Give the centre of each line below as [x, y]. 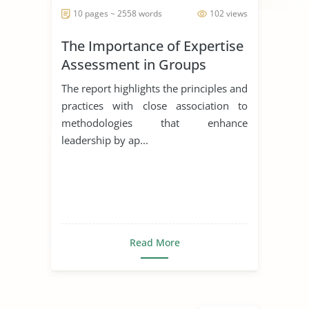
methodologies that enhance [154, 122]
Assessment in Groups [134, 64]
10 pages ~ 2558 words [118, 13]
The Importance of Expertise [152, 46]
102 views [229, 13]
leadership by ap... [105, 140]
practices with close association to [154, 105]
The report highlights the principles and [154, 88]
